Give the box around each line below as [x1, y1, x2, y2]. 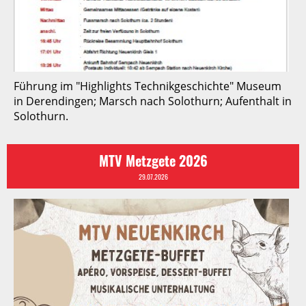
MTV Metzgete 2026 [98, 150, 208, 171]
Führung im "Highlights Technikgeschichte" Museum [14, 78, 281, 94]
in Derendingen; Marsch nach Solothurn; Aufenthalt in [14, 93, 292, 109]
